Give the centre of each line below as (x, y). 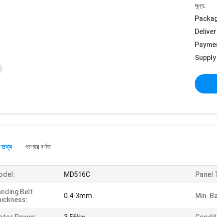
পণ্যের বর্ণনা (38, 147)
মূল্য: (200, 5)
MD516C (77, 174)
